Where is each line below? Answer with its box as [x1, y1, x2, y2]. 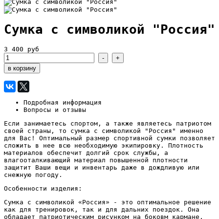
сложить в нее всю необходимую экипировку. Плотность [4, 141, 203, 149]
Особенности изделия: [4, 184, 86, 192]
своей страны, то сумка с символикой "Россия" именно [4, 127, 203, 134]
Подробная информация [23, 98, 102, 106]
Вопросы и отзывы [23, 106, 86, 113]
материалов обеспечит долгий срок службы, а [4, 149, 168, 156]
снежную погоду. [4, 171, 66, 178]
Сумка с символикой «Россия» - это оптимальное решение [4, 198, 211, 206]
